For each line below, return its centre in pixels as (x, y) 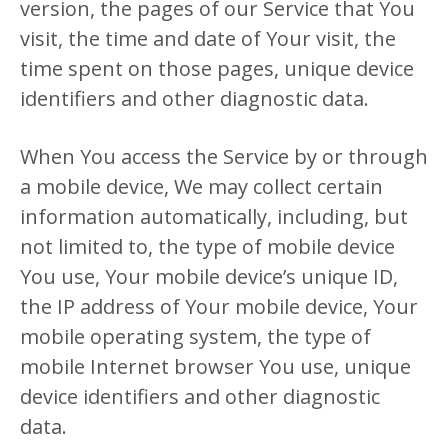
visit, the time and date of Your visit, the (208, 38)
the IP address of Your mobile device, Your (219, 306)
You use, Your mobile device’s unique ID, (209, 276)
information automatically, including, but (214, 216)
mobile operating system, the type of (195, 336)
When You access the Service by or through (224, 156)
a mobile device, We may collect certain (201, 186)
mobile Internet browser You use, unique (215, 366)
